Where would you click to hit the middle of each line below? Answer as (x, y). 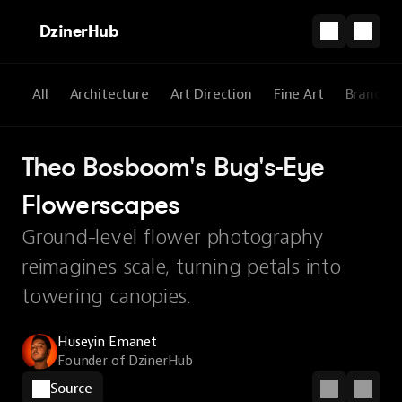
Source (72, 388)
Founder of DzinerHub (126, 361)
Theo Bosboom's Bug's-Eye (173, 166)
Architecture (109, 94)
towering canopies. (106, 296)
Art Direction (211, 94)
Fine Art (298, 94)
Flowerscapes (101, 204)
